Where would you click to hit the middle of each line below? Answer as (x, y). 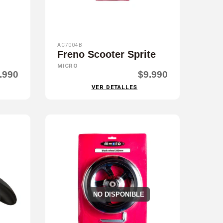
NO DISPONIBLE (119, 194)
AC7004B (70, 45)
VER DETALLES (114, 88)
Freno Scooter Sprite (106, 54)
